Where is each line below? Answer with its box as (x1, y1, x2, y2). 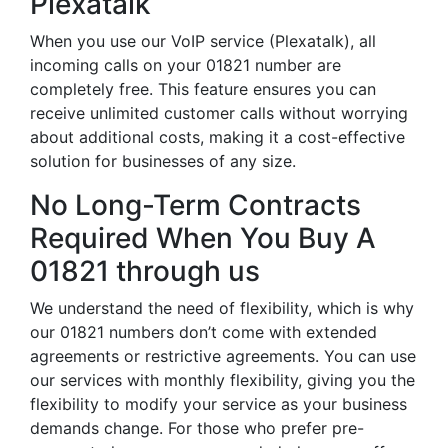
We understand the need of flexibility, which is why (30, 298, 414, 318)
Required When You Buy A (30, 221, 376, 255)
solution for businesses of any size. (30, 151, 296, 171)
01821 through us (30, 254, 260, 288)
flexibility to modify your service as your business (30, 394, 407, 414)
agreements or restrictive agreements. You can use (30, 346, 416, 366)
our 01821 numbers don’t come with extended (30, 322, 377, 342)
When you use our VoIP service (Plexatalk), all (30, 31, 376, 51)
